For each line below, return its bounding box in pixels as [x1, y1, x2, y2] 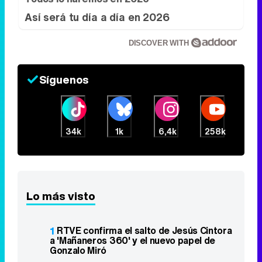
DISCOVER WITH [128, 39, 191, 48]
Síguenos [39, 72, 88, 88]
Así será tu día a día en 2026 [25, 9, 170, 25]
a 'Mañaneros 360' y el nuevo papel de [50, 233, 216, 248]
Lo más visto [26, 188, 95, 205]
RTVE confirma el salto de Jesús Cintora [57, 223, 232, 238]
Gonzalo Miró [50, 243, 107, 258]
